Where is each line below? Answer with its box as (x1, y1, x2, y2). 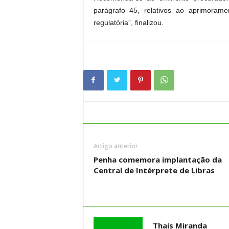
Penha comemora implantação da (93, 154, 222, 165)
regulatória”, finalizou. (93, 18, 164, 27)
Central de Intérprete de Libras (93, 165, 215, 175)
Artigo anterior (93, 142, 138, 150)
